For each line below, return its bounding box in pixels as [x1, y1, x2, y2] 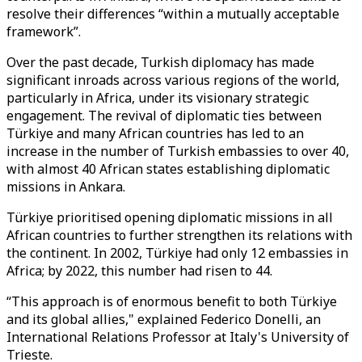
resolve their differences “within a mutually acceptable [6, 5, 339, 23]
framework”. [6, 23, 81, 40]
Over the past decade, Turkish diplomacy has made [6, 53, 314, 71]
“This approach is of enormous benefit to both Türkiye [6, 293, 337, 310]
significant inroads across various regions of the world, [6, 71, 339, 89]
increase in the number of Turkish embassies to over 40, [6, 142, 349, 160]
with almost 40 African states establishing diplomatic [6, 160, 330, 178]
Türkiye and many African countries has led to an [6, 124, 304, 142]
